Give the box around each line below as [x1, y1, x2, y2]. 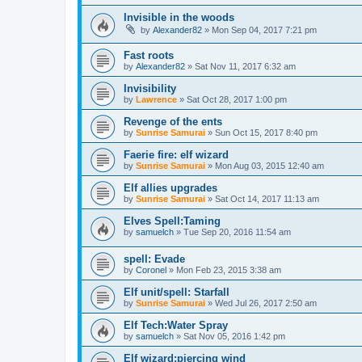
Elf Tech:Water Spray [124, 318, 228, 331]
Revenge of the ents [124, 116, 222, 128]
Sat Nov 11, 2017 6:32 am [195, 61, 296, 72]
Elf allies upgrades [124, 182, 217, 195]
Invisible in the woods [124, 11, 234, 24]
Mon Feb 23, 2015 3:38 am [176, 264, 281, 275]
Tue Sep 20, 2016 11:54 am [183, 227, 291, 238]
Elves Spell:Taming [124, 215, 221, 228]
